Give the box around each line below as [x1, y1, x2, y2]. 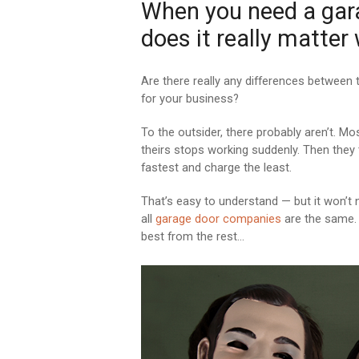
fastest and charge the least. [141, 160, 292, 175]
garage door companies [155, 212, 281, 226]
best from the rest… [141, 229, 244, 244]
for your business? [141, 91, 239, 106]
